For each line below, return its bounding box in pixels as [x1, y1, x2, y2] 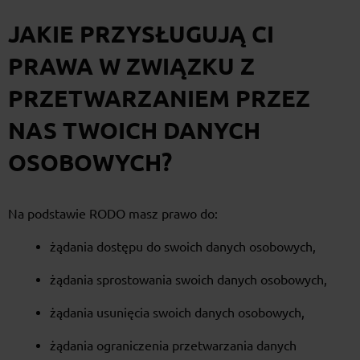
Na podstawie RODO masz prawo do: [8, 207, 218, 222]
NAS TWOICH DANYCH [8, 117, 260, 144]
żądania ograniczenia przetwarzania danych [50, 338, 297, 354]
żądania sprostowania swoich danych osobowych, [50, 272, 327, 288]
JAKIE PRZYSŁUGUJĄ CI [8, 21, 274, 47]
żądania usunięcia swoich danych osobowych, [50, 305, 305, 321]
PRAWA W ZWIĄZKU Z [8, 53, 255, 80]
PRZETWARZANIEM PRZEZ [8, 85, 310, 112]
